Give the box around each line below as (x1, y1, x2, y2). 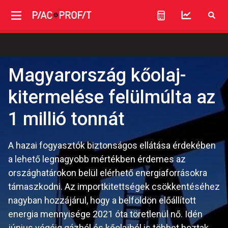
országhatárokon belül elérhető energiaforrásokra (8, 167, 207, 178)
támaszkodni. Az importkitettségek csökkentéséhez (8, 181, 220, 192)
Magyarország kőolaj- (8, 65, 186, 86)
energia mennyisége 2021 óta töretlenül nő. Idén (8, 209, 203, 219)
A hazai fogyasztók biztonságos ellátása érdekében (8, 140, 216, 151)
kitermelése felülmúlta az (8, 87, 215, 108)
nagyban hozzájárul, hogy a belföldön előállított (8, 195, 196, 206)
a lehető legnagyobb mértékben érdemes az (8, 154, 186, 164)
